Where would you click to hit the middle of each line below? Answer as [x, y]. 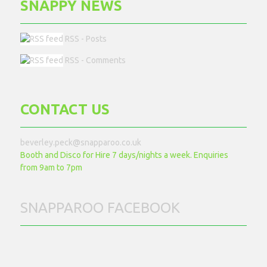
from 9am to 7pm [52, 167]
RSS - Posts [85, 38]
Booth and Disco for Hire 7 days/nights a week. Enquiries [125, 155]
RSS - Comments [95, 60]
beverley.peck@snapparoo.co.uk [81, 142]
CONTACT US [65, 109]
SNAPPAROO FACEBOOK [100, 207]
